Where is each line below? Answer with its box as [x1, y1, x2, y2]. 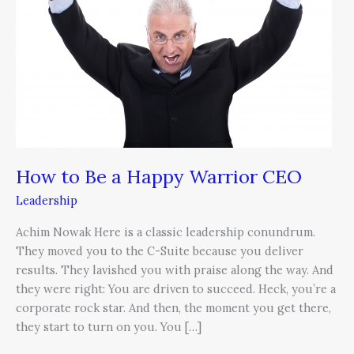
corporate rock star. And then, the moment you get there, [16, 299, 331, 315]
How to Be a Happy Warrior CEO [16, 164, 302, 189]
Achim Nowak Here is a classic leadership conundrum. [16, 224, 315, 239]
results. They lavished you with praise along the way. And [16, 262, 333, 277]
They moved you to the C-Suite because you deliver [16, 243, 303, 258]
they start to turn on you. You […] [16, 318, 201, 334]
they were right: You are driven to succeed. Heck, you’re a [16, 281, 336, 296]
